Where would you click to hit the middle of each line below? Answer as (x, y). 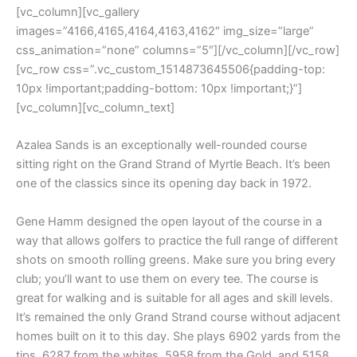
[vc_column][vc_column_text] (95, 107)
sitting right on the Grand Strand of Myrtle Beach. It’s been (173, 165)
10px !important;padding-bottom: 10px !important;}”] (159, 88)
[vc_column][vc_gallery (78, 12)
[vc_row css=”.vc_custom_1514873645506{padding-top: (171, 69)
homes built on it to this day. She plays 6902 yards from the (178, 336)
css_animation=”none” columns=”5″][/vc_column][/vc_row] (178, 50)
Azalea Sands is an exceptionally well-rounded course (161, 145)
